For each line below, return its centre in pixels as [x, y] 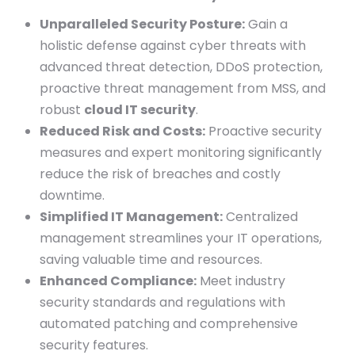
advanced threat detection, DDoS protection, [181, 67]
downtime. [72, 195]
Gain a [266, 24]
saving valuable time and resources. [151, 260]
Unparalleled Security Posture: [142, 24]
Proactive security [263, 131]
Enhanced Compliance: [118, 281]
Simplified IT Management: [131, 217]
